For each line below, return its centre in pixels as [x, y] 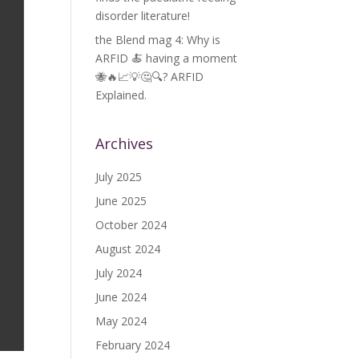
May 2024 [121, 321]
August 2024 [128, 249]
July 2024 [119, 273]
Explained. [121, 95]
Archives [125, 143]
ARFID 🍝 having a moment [167, 58]
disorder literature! [143, 16]
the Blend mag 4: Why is [158, 40]
